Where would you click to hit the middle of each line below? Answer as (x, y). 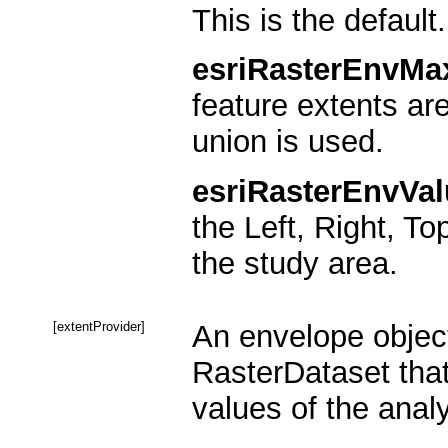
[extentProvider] (99, 326)
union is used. (288, 142)
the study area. (295, 263)
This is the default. (319, 21)
